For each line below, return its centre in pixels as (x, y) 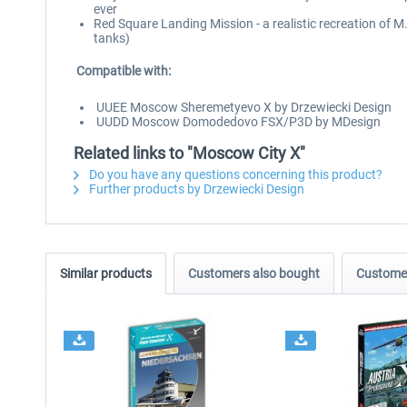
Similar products (106, 273)
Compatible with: (122, 71)
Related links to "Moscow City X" (189, 153)
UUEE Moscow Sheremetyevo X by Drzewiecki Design (243, 107)
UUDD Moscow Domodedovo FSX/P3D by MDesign (237, 122)
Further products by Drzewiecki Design (195, 189)
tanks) (112, 38)
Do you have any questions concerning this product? (234, 174)
